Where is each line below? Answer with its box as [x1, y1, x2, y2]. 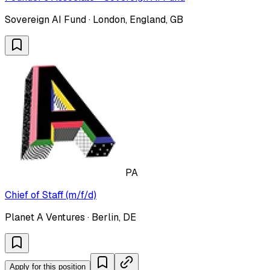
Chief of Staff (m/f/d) [5, 188, 96, 201]
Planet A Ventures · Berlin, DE [5, 210, 136, 224]
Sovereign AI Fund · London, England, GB [5, 13, 183, 26]
